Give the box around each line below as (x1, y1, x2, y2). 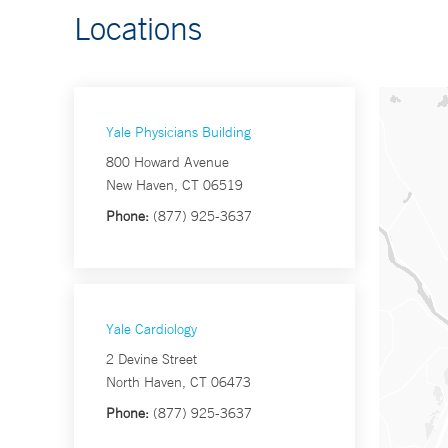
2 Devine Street (106, 350, 197, 369)
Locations (74, 9, 202, 48)
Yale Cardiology (106, 320, 197, 339)
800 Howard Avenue (106, 153, 229, 172)
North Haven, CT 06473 (106, 373, 251, 392)
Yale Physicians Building (106, 123, 251, 142)
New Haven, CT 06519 (106, 176, 243, 195)
